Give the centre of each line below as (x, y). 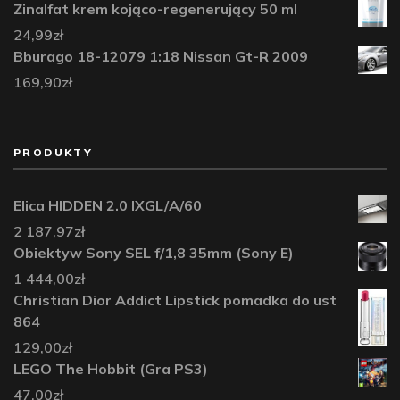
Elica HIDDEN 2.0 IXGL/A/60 (108, 206)
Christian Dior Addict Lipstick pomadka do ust (175, 300)
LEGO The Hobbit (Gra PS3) (111, 369)
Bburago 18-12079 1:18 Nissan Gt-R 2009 (161, 57)
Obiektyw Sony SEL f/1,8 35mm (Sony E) (154, 253)
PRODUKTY (54, 153)
